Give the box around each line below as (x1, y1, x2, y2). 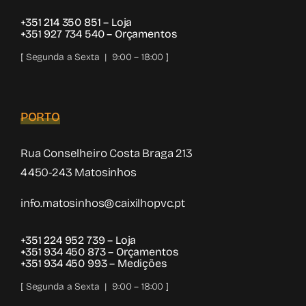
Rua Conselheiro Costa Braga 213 (20, 146, 193, 161)
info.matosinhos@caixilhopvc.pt (20, 196, 185, 211)
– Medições (109, 257, 167, 270)
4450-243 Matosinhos (20, 165, 137, 180)
